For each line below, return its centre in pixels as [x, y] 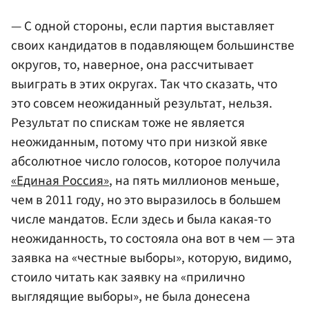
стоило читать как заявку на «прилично [128, 278]
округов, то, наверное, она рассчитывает [132, 65]
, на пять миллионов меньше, [194, 181]
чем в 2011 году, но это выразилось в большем [146, 200]
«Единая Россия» [60, 181]
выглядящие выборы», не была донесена [131, 297]
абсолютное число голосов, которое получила [146, 162]
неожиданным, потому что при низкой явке [139, 142]
